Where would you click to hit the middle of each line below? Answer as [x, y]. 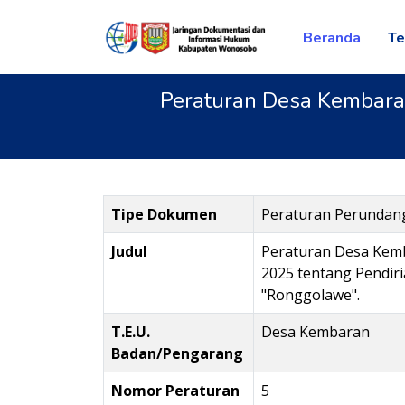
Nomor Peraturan [175, 391]
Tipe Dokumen [164, 214]
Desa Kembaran [316, 332]
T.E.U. [131, 332]
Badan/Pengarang [177, 353]
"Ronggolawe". [311, 295]
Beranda [332, 38]
